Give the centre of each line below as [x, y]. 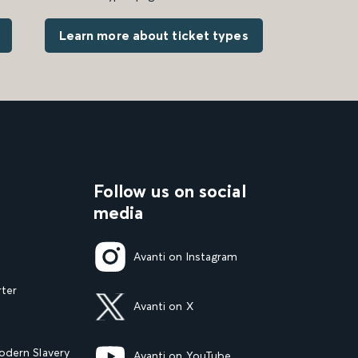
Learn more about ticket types [153, 35]
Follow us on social [169, 191]
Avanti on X [163, 306]
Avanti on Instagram [185, 257]
